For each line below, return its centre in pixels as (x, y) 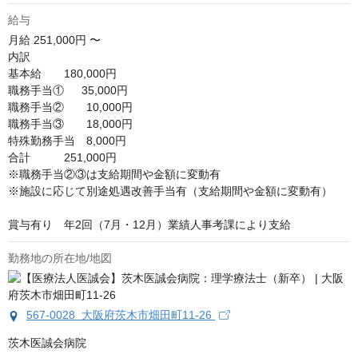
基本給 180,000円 (62, 74)
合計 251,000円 (62, 158)
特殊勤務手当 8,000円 (67, 141)
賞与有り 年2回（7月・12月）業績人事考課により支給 (149, 225)
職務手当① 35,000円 (68, 91)
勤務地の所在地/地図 (60, 259)
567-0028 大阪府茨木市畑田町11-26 (121, 315)
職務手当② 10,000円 (70, 107)
